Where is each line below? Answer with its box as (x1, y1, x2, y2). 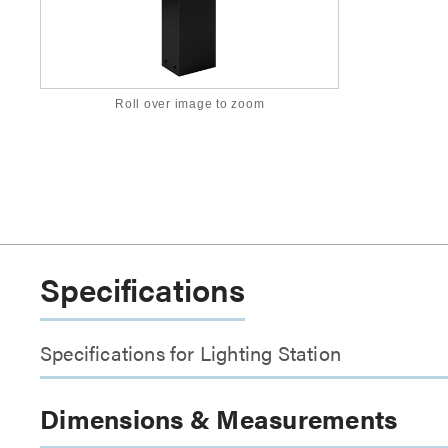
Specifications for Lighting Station (40, 338, 341, 367)
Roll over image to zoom (115, 97, 265, 112)
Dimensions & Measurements (40, 400, 398, 437)
